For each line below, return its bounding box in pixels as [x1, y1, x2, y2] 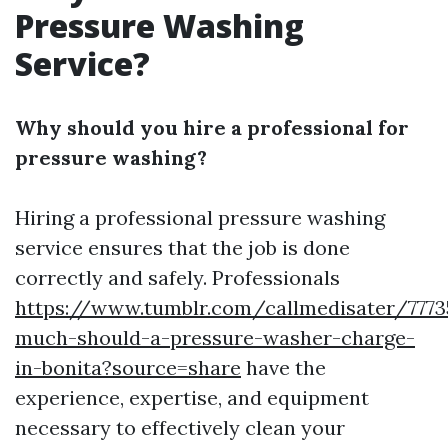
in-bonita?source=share [15, 355, 241, 380]
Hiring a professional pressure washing [15, 205, 385, 230]
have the [241, 355, 326, 380]
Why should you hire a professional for [15, 115, 409, 140]
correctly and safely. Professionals [15, 265, 340, 290]
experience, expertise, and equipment [15, 385, 369, 410]
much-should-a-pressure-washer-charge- [15, 325, 415, 350]
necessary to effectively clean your [15, 415, 345, 440]
